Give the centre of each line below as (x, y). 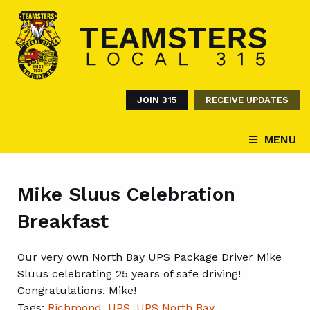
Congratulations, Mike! (77, 290)
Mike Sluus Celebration (126, 194)
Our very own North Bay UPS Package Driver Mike (149, 257)
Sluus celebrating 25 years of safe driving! (129, 274)
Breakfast (63, 221)
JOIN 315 (157, 100)
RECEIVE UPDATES (247, 100)
